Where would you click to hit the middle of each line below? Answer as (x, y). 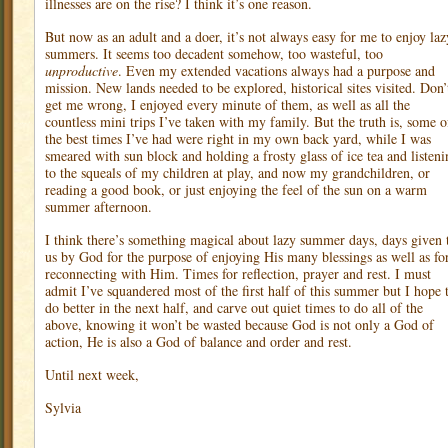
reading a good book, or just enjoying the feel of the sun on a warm (236, 189)
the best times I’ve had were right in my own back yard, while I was (238, 138)
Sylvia (63, 407)
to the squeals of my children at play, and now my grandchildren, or (237, 172)
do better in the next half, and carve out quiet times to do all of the (234, 307)
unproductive (81, 70)
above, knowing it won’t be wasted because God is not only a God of (239, 324)
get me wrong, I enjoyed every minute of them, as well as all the (227, 104)
